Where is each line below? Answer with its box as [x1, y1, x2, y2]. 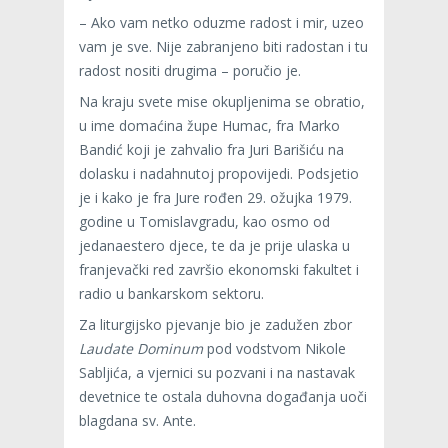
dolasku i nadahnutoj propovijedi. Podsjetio [79, 164, 359, 184]
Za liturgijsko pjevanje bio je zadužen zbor [79, 315, 352, 335]
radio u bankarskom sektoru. [79, 284, 264, 304]
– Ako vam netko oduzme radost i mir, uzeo [79, 13, 364, 33]
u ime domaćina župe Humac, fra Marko [79, 116, 340, 136]
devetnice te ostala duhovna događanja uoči [79, 387, 367, 407]
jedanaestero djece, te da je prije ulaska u [79, 236, 350, 256]
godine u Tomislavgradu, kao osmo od [79, 212, 330, 232]
